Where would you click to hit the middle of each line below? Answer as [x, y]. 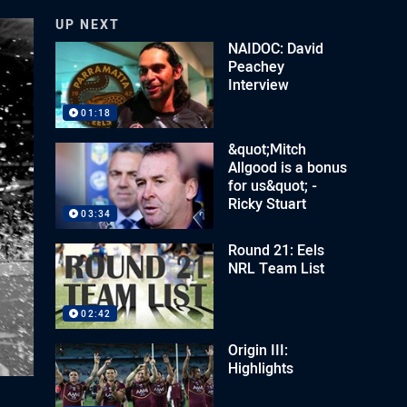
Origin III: [258, 350]
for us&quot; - [273, 185]
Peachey [257, 66]
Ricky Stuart [268, 203]
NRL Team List [277, 268]
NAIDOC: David [276, 48]
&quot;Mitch [268, 149]
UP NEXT [88, 24]
